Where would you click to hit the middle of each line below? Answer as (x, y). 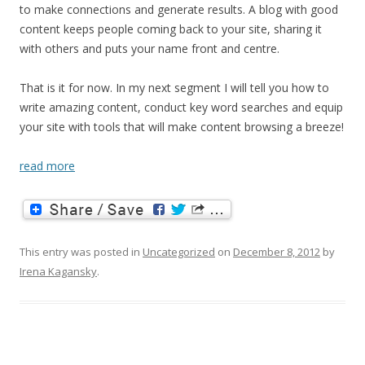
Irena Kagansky (58, 271)
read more (47, 165)
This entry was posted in (81, 251)
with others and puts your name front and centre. (150, 48)
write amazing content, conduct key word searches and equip (181, 107)
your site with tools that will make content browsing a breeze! (182, 126)
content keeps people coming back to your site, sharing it (171, 29)
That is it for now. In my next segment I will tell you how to (174, 87)
